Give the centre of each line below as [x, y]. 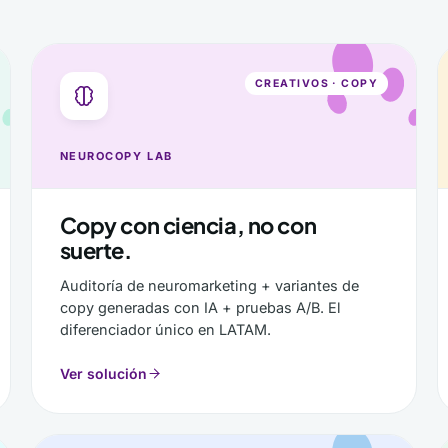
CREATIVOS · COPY [316, 83]
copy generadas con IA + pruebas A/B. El [200, 307]
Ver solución [103, 373]
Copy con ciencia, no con [188, 225]
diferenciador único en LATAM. [165, 329]
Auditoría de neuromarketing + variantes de [209, 285]
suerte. [95, 250]
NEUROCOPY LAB [116, 156]
